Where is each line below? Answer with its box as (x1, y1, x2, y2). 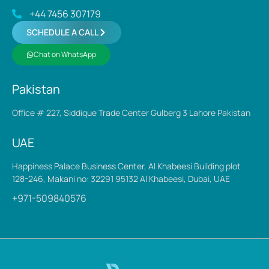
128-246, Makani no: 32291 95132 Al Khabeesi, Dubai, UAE (12, 173, 230, 185)
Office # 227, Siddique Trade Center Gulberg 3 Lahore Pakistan (12, 107, 250, 119)
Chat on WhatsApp (34, 49, 96, 60)
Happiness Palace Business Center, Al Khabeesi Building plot (12, 160, 241, 172)
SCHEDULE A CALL (26, 26, 98, 38)
